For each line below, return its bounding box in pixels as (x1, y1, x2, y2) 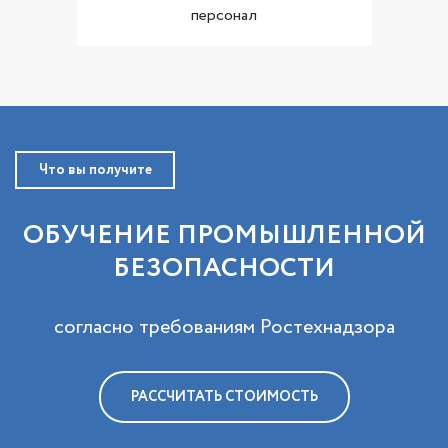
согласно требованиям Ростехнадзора (53, 312, 395, 342)
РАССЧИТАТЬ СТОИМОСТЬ (130, 386, 318, 407)
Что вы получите (38, 159, 152, 180)
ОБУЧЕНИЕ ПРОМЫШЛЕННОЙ (22, 215, 426, 255)
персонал (191, 3, 257, 27)
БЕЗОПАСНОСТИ (113, 248, 335, 288)
